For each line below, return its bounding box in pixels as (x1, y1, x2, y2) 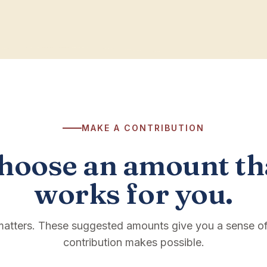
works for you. (34, 176, 233, 211)
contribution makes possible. (63, 236, 204, 249)
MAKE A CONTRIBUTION (82, 123, 204, 133)
